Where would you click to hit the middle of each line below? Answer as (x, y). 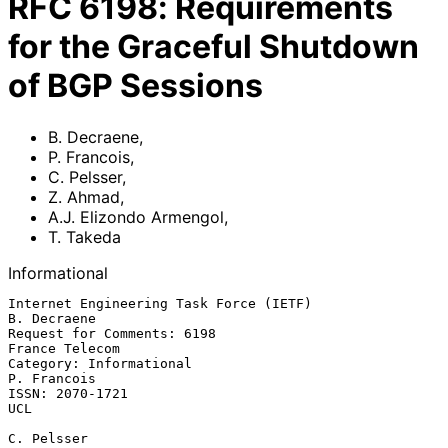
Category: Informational (100, 363)
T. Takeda (84, 236)
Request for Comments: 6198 (112, 333)
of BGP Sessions (135, 86)
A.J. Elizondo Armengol (136, 216)
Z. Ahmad (84, 196)
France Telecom (64, 348)
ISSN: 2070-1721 (68, 393)
